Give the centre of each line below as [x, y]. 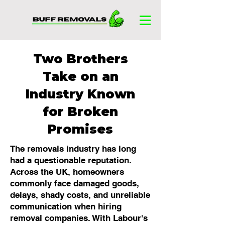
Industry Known [80, 94]
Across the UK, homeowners [67, 172]
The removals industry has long [73, 149]
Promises [80, 129]
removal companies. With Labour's [79, 218]
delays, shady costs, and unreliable [80, 195]
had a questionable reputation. [71, 160]
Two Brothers [80, 59]
